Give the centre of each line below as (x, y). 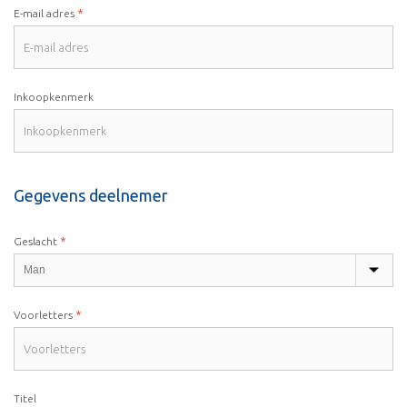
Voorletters (43, 315)
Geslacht (35, 241)
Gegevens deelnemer (91, 195)
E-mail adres (44, 13)
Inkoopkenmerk (54, 97)
